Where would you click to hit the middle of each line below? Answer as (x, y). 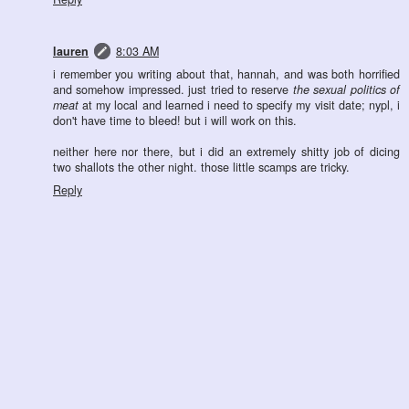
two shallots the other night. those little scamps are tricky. (201, 168)
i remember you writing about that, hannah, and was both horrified (226, 74)
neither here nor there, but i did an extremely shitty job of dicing (226, 152)
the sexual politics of (346, 90)
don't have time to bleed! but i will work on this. (175, 121)
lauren (71, 52)
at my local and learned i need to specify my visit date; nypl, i (239, 105)
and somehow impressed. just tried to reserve (173, 90)
